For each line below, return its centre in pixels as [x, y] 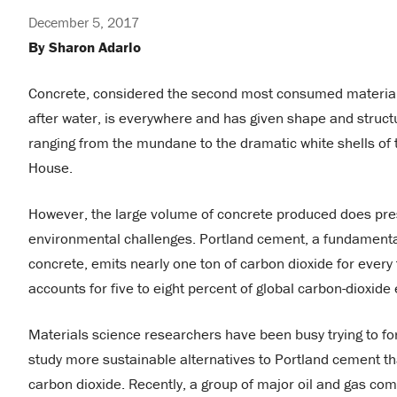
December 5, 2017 [84, 22]
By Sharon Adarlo [85, 47]
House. [51, 167]
